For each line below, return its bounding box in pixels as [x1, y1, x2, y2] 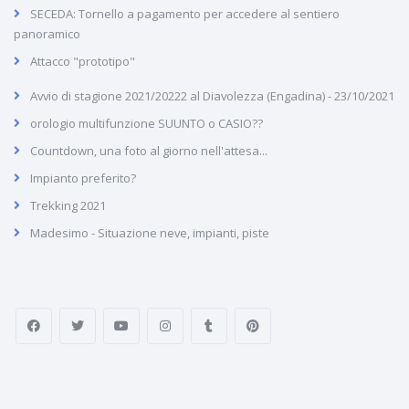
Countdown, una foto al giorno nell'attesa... [30, 142, 267, 159]
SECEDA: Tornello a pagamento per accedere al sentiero [30, 5, 340, 22]
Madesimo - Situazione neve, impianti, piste [30, 224, 269, 241]
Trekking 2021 [30, 196, 106, 214]
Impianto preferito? [30, 169, 136, 186]
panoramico [14, 25, 80, 42]
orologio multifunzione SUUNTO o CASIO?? [30, 114, 263, 131]
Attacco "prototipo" [30, 52, 135, 69]
